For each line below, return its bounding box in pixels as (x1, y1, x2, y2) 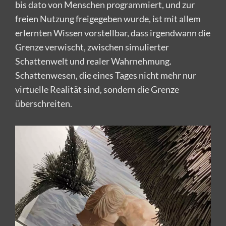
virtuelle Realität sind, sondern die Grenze (15, 84, 179, 95)
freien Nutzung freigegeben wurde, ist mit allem (15, 13, 201, 25)
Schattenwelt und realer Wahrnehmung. (15, 55, 172, 67)
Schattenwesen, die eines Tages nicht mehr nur (15, 70, 196, 81)
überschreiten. (15, 98, 72, 109)
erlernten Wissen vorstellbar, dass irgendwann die (15, 27, 210, 39)
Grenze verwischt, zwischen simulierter (15, 41, 169, 53)
